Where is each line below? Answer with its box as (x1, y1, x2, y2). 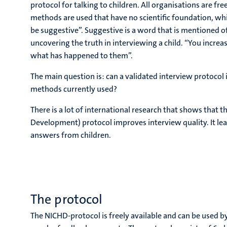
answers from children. (30, 130, 111, 140)
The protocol (30, 191, 103, 208)
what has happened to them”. (30, 50, 133, 61)
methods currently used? (30, 84, 117, 94)
